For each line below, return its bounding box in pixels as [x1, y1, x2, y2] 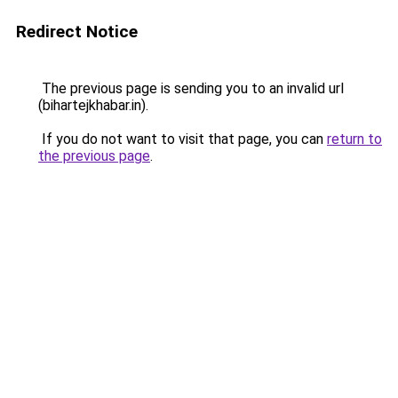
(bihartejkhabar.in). [38, 97, 148, 114]
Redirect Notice [16, 21, 138, 42]
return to [327, 131, 382, 147]
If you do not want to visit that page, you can [38, 131, 327, 147]
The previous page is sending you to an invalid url [38, 80, 344, 97]
